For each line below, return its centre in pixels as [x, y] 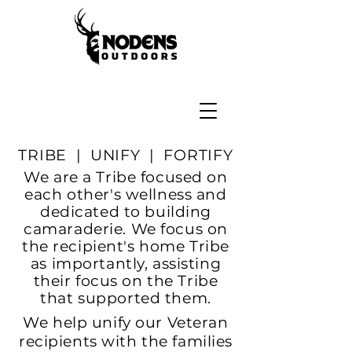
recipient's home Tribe [141, 246]
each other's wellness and [126, 194]
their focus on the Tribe [126, 281]
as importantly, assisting [126, 264]
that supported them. [126, 298]
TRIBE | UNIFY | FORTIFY [126, 155]
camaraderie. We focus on [126, 229]
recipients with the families [126, 341]
